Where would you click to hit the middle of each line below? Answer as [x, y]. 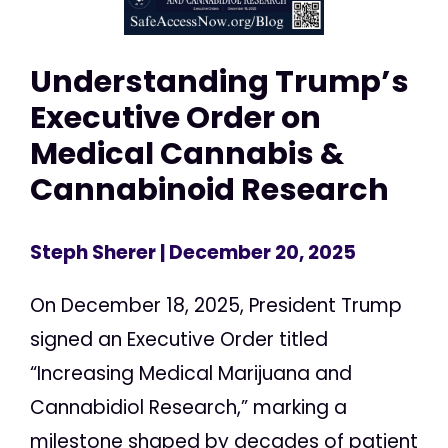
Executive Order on [175, 117]
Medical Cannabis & [187, 153]
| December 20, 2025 [256, 253]
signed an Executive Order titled [179, 340]
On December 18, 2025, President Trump [216, 306]
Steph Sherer [93, 253]
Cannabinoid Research [209, 189]
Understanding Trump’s [219, 81]
